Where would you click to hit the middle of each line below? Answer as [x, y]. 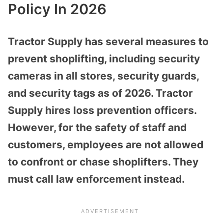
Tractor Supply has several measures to [108, 41]
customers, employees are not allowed [106, 144]
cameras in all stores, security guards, [103, 76]
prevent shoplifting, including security [104, 58]
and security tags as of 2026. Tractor [100, 93]
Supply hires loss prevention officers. [102, 110]
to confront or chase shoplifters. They [103, 162]
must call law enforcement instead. [96, 179]
